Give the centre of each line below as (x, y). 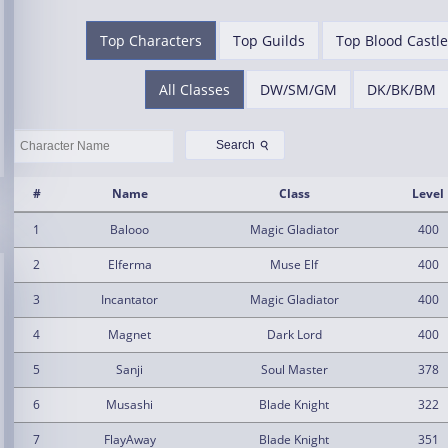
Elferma (129, 264)
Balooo (129, 229)
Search (235, 145)
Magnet (129, 334)
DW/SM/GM (298, 89)
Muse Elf (294, 264)
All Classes (194, 89)
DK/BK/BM (401, 89)
